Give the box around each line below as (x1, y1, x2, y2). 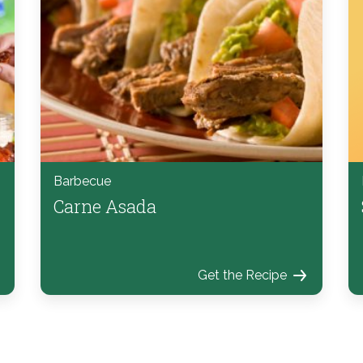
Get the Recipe (198, 267, 287, 283)
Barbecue (53, 173, 111, 189)
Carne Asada (53, 194, 156, 218)
